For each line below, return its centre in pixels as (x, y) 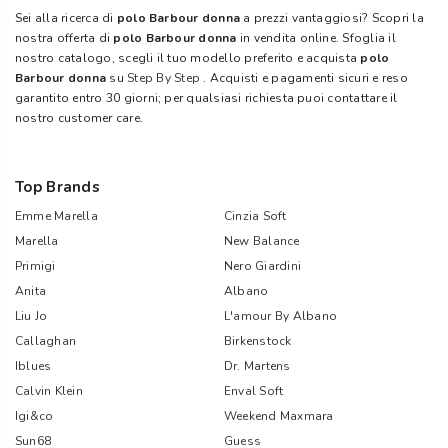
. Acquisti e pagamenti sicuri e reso (304, 78)
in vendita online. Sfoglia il (317, 38)
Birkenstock (258, 341)
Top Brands (57, 187)
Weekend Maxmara (279, 416)
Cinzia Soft (255, 216)
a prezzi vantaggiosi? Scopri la (333, 18)
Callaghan (46, 341)
